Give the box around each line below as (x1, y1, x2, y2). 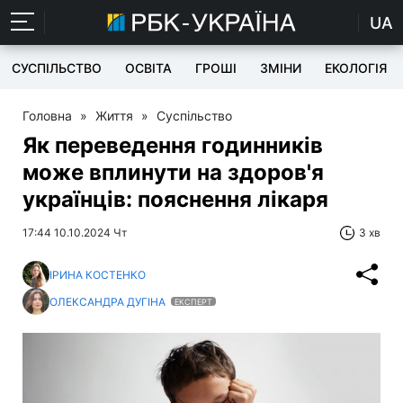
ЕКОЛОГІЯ (325, 60, 387, 76)
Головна (22, 108, 72, 123)
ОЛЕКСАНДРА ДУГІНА (49, 294, 168, 309)
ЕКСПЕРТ (175, 296, 212, 307)
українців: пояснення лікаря (22, 186, 328, 212)
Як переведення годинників (22, 132, 323, 158)
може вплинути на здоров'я (22, 159, 324, 185)
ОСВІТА (125, 60, 172, 76)
